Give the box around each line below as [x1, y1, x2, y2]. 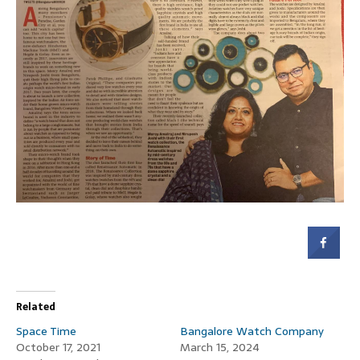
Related [16, 299, 55, 316]
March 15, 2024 [180, 338, 260, 357]
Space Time [16, 322, 76, 341]
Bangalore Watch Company [180, 322, 324, 341]
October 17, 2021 [16, 338, 100, 357]
